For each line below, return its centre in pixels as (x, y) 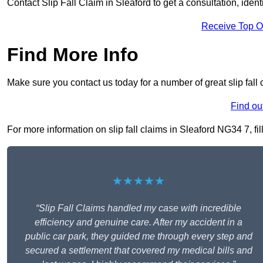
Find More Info (73, 55)
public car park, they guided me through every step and (139, 237)
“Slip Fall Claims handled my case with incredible (139, 208)
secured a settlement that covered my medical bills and (139, 251)
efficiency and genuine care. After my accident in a (139, 222)
